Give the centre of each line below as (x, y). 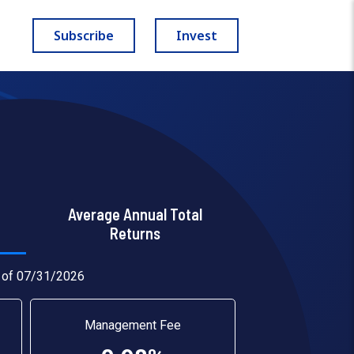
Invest (196, 36)
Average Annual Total (135, 214)
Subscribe (83, 36)
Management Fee (133, 325)
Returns (135, 233)
